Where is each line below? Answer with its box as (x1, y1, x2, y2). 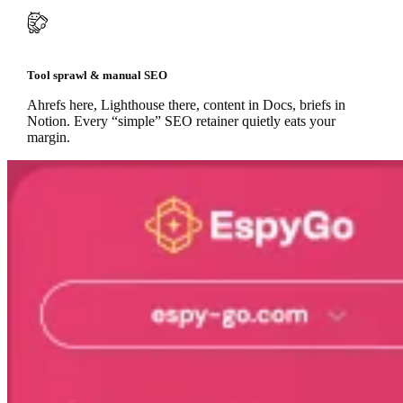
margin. (26, 129, 70, 145)
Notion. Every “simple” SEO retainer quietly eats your (26, 112, 336, 129)
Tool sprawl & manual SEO (26, 67, 167, 82)
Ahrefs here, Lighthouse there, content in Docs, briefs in (26, 96, 345, 112)
